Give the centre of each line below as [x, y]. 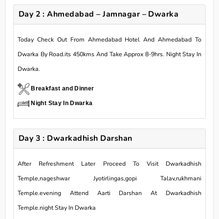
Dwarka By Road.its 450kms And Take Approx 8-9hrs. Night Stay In [109, 54]
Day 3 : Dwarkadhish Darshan [75, 138]
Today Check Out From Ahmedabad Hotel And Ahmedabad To [109, 39]
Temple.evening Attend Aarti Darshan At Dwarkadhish [109, 193]
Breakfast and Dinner [63, 88]
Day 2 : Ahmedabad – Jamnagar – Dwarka [99, 14]
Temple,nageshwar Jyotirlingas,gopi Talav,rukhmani [109, 178]
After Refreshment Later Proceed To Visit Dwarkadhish [109, 164]
